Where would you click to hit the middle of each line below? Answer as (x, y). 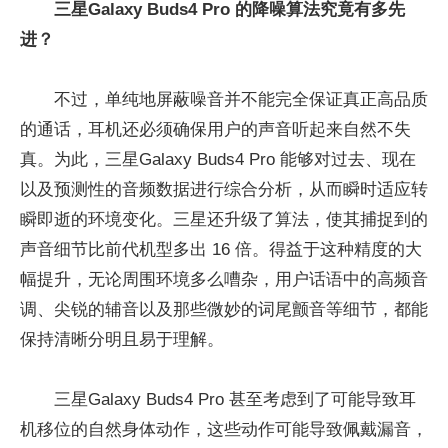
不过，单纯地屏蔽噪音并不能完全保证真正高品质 (241, 99)
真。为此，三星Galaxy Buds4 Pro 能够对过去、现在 (218, 159)
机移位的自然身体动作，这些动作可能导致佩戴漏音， (224, 429)
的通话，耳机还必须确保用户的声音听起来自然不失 (215, 129)
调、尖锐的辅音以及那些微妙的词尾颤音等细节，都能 (224, 309)
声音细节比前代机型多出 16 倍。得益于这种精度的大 (221, 249)
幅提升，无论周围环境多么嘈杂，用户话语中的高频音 (224, 279)
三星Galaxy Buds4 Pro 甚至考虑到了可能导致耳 (235, 399)
